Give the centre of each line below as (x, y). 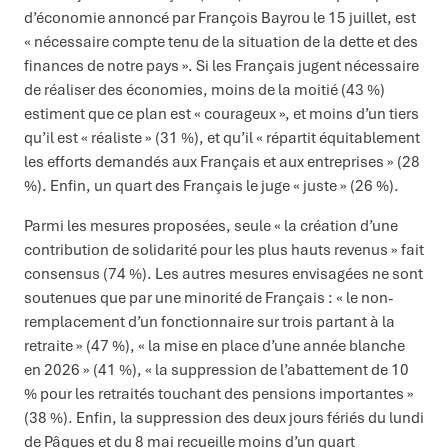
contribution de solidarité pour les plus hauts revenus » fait (224, 249)
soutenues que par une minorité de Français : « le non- (208, 297)
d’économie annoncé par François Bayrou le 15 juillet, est (220, 17)
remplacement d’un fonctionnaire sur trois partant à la (209, 321)
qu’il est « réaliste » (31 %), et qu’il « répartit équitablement (222, 137)
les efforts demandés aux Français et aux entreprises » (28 (222, 161)
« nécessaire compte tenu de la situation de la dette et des (221, 41)
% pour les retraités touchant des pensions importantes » (219, 393)
